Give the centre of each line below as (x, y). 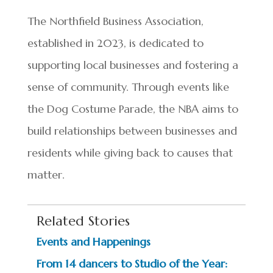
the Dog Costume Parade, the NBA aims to (133, 109)
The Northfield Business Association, (115, 21)
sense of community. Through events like (128, 87)
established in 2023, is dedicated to (115, 43)
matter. (46, 175)
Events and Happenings (93, 242)
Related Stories (83, 221)
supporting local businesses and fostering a (133, 65)
